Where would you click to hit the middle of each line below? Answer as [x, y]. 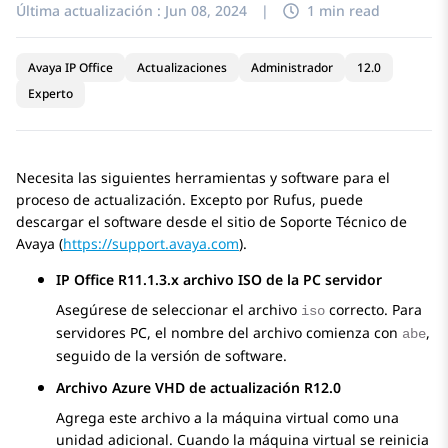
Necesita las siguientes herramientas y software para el [203, 178]
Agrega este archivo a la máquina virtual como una [227, 418]
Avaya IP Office [70, 68]
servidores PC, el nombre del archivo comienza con [229, 333]
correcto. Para [373, 310]
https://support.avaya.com [151, 244]
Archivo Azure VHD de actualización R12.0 [198, 388]
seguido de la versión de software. [171, 356]
